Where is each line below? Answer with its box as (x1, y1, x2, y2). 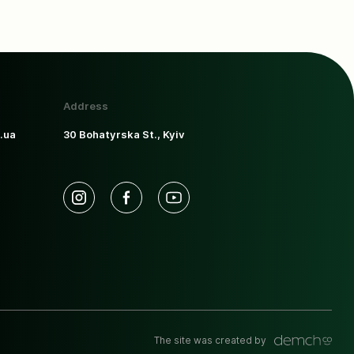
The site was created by (154, 334, 266, 346)
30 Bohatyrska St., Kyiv (62, 128, 184, 141)
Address (62, 100, 108, 112)
